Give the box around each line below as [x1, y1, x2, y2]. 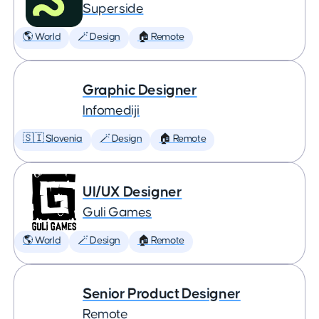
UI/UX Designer [83, 184, 182, 199]
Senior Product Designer [83, 286, 241, 301]
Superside [83, 2, 144, 16]
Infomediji [83, 104, 140, 117]
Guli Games [83, 206, 152, 219]
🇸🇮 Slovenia [23, 134, 83, 144]
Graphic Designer [83, 83, 197, 98]
